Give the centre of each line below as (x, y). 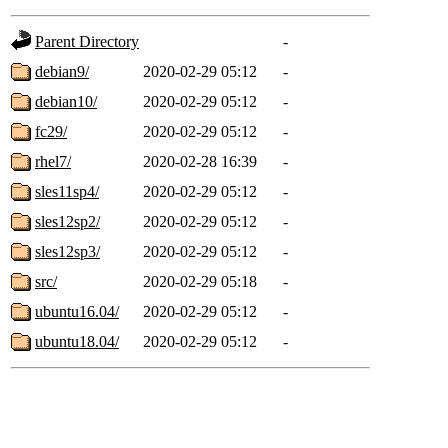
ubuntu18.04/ (77, 341)
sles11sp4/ (67, 191)
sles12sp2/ (67, 221)
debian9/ (62, 71)
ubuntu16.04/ (77, 311)
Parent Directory (87, 41)
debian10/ (66, 101)
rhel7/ (53, 161)
